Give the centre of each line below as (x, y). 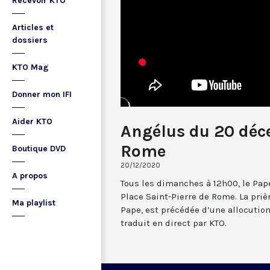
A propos (30, 176)
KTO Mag (30, 67)
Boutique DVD (39, 149)
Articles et (33, 27)
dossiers (30, 40)
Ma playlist (34, 203)
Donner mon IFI (42, 94)
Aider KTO (32, 121)
